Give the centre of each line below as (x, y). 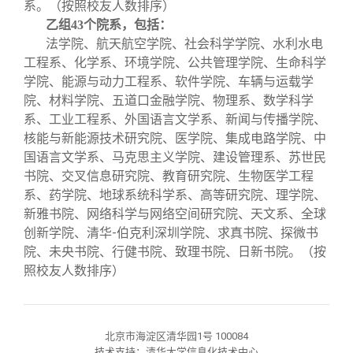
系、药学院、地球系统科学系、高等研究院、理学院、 (175, 195)
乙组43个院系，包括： (109, 25)
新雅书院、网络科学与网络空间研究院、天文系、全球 (175, 214)
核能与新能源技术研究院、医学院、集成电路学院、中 (175, 138)
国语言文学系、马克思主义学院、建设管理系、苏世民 (175, 157)
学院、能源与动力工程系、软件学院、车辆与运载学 (169, 82)
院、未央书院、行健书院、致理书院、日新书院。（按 (175, 252)
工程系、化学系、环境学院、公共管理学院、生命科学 (175, 63)
